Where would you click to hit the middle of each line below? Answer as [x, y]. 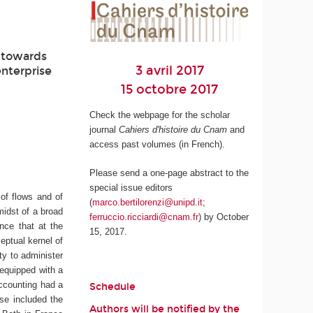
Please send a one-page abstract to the [169, 173]
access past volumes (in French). [158, 145]
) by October [224, 217]
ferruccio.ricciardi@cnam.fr [144, 217]
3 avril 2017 [169, 70]
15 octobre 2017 [170, 89]
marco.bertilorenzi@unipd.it [148, 202]
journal [104, 130]
